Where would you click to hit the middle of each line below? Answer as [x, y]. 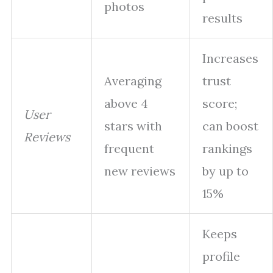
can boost [230, 126]
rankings [227, 148]
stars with [133, 126]
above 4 [126, 103]
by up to [225, 171]
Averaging [133, 81]
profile [221, 256]
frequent [129, 148]
